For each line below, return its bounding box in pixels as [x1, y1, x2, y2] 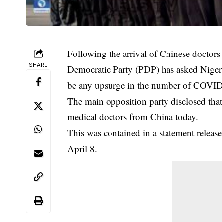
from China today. [127, 110, 199, 123]
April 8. [67, 142, 98, 155]
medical [67, 110, 100, 123]
